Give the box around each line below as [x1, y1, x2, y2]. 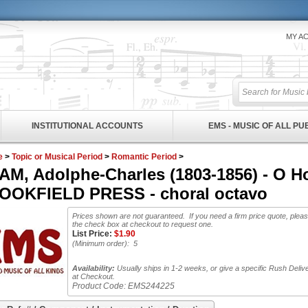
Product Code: [72, 281, 126, 291]
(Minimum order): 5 [72, 239, 137, 247]
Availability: [72, 264, 115, 272]
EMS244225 [128, 281, 175, 291]
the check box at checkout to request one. [72, 220, 213, 228]
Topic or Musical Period [12, 152, 102, 162]
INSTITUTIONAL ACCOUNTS [31, 121, 143, 131]
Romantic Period [111, 152, 177, 162]
